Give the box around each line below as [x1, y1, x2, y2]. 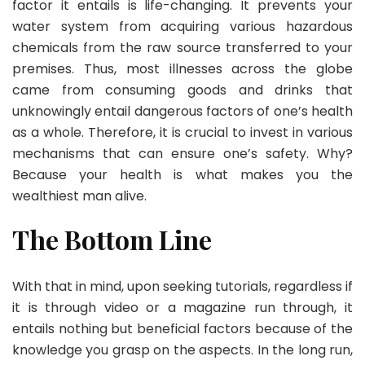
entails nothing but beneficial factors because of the [12, 319, 353, 339]
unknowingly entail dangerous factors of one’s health [12, 101, 353, 121]
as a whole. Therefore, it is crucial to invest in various [12, 122, 353, 142]
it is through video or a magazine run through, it [12, 298, 353, 318]
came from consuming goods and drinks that [12, 80, 353, 99]
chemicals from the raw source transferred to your [12, 37, 353, 57]
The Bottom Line [12, 221, 212, 257]
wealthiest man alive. [12, 186, 147, 205]
